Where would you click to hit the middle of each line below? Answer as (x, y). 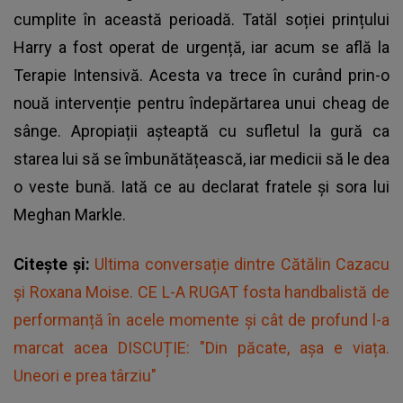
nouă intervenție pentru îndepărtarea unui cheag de (201, 103)
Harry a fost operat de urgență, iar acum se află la (201, 47)
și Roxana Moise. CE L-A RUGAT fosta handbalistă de (201, 291)
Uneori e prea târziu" (85, 375)
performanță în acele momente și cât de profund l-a (201, 319)
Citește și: (54, 264)
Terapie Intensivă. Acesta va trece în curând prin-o (201, 75)
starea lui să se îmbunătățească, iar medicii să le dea (201, 158)
